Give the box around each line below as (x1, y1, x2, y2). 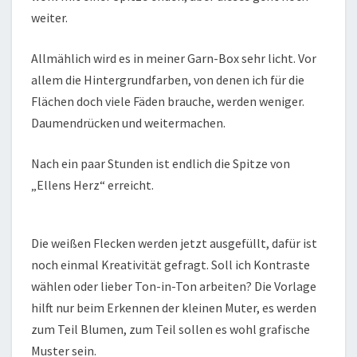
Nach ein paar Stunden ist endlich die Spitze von (31, 155, 290, 172)
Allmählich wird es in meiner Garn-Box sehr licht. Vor (31, 50, 316, 67)
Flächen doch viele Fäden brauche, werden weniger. (31, 93, 304, 110)
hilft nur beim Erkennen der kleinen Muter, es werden (31, 300, 316, 316)
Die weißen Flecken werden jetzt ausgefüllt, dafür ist (31, 235, 317, 252)
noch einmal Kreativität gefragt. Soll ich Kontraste (31, 257, 310, 273)
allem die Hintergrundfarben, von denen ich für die (31, 72, 304, 88)
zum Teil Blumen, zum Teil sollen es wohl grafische (31, 321, 310, 338)
